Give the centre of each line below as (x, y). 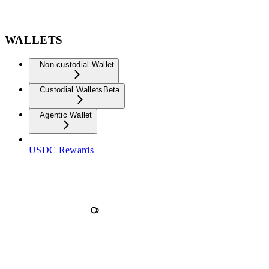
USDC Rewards (61, 150)
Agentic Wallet (66, 115)
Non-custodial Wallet (77, 64)
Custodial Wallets (71, 89)
